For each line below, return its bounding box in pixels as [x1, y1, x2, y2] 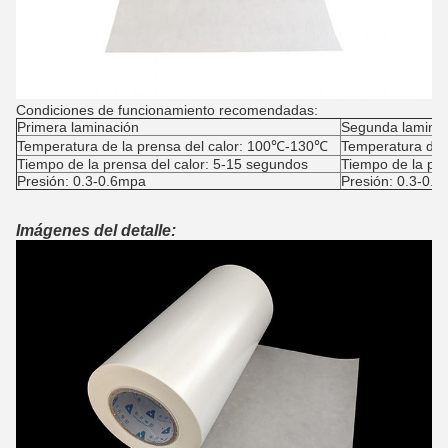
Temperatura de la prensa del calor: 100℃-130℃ [17, 137, 328, 154]
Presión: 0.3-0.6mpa [17, 172, 146, 189]
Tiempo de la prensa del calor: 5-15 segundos [17, 155, 308, 172]
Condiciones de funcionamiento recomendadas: [16, 101, 318, 118]
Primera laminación [17, 118, 139, 135]
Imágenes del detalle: [16, 221, 176, 239]
